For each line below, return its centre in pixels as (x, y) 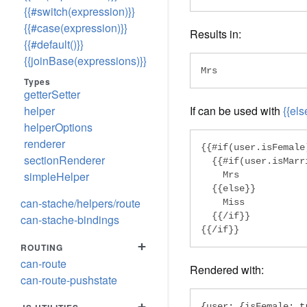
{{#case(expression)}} (76, 28)
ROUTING (42, 247)
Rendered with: (227, 270)
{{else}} (228, 188)
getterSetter (52, 94)
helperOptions (58, 127)
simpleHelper (57, 176)
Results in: (216, 34)
